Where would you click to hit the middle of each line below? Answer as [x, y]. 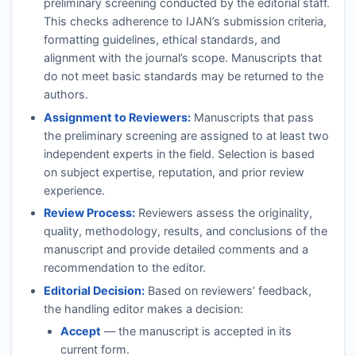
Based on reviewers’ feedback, [228, 290]
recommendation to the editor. [124, 268]
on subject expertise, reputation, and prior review [174, 172]
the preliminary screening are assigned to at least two [186, 135]
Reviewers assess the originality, [223, 213]
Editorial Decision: [94, 290]
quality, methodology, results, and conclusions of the [185, 231]
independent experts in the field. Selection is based [179, 153]
